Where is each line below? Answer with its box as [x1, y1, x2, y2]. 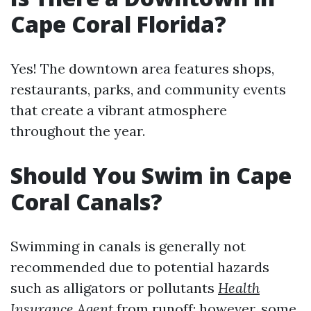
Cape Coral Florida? [10, 9, 226, 39]
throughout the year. [10, 122, 145, 140]
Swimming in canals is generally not [10, 237, 246, 255]
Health [218, 279, 260, 296]
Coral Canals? [10, 187, 162, 217]
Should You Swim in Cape [10, 160, 292, 190]
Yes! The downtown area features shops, [10, 60, 274, 77]
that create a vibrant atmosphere [10, 101, 227, 119]
